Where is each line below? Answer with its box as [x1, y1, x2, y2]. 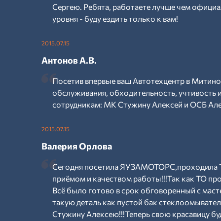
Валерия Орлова [41, 141, 112, 151]
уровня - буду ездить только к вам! [52, 14, 178, 23]
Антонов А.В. [41, 55, 97, 66]
